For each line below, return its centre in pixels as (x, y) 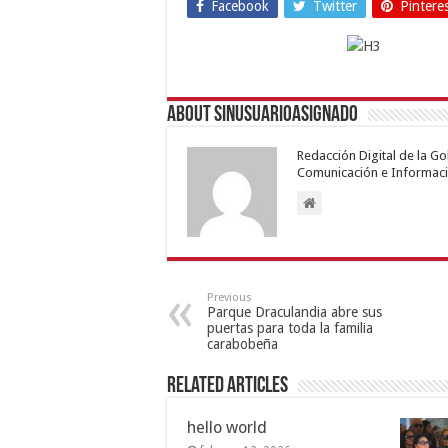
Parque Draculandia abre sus (294, 311)
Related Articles (227, 386)
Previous (229, 297)
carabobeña (242, 343)
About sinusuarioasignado (262, 115)
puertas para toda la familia (290, 327)
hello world (227, 427)
